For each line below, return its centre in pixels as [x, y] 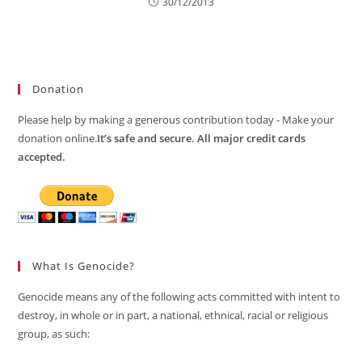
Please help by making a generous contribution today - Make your [176, 120]
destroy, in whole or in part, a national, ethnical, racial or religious [173, 316]
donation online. [58, 139]
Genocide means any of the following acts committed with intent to [179, 297]
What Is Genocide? [84, 266]
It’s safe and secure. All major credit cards [202, 139]
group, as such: [54, 334]
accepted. [42, 157]
